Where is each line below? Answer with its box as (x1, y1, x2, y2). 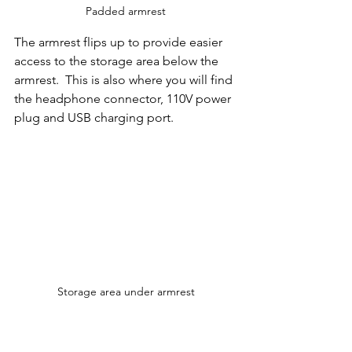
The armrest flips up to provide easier (14, 35, 225, 50)
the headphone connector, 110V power (14, 91, 234, 107)
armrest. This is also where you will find (14, 72, 236, 88)
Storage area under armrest (57, 284, 195, 299)
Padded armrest (86, 4, 166, 19)
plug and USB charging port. (14, 110, 183, 126)
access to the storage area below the (14, 53, 222, 69)
